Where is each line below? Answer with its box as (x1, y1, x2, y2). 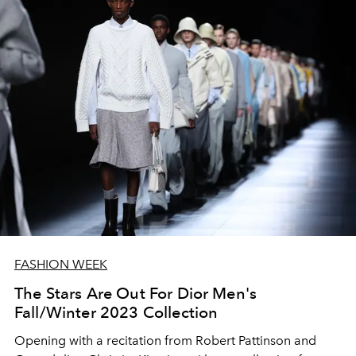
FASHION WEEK (14, 256, 107, 272)
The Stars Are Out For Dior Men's (14, 283, 257, 303)
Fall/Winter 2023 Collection (14, 302, 219, 322)
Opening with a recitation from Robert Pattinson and (14, 332, 316, 348)
